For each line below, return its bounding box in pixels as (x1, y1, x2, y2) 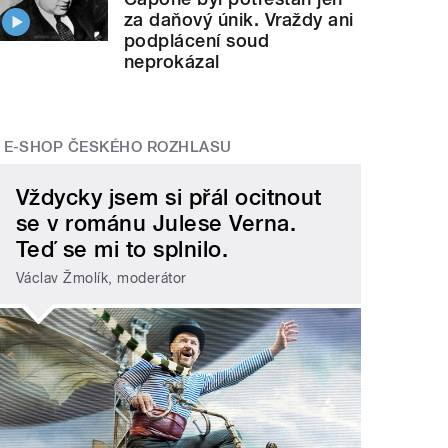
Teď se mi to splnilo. (16, 236, 229, 262)
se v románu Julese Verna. (16, 210, 297, 236)
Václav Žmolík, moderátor (16, 269, 187, 286)
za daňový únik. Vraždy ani (124, 8, 354, 30)
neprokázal (124, 50, 220, 72)
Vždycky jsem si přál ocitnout (16, 184, 322, 210)
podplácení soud (124, 29, 270, 51)
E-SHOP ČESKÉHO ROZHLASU (3, 137, 232, 156)
